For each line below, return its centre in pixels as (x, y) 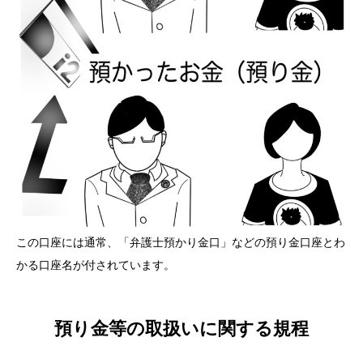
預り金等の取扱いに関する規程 (181, 329)
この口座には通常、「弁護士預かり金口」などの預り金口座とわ (181, 242)
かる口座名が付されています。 (96, 265)
